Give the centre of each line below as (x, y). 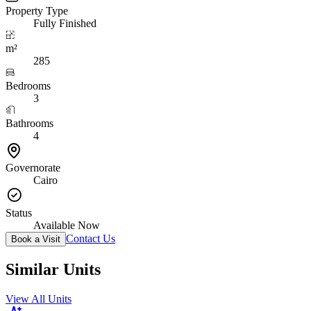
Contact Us (91, 238)
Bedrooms (28, 85)
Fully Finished (65, 23)
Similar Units (53, 269)
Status (19, 212)
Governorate (33, 167)
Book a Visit (36, 239)
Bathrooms (30, 123)
